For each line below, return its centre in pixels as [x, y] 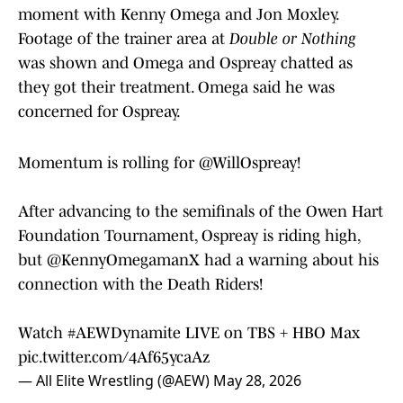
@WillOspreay [248, 163]
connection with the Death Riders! [140, 285]
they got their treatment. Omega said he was [176, 88]
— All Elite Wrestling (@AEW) [116, 381]
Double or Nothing [293, 39]
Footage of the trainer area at [124, 39]
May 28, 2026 [257, 381]
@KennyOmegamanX [123, 260]
